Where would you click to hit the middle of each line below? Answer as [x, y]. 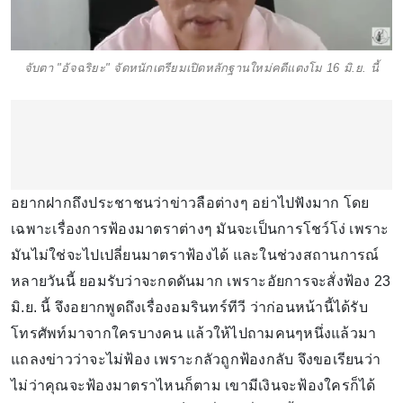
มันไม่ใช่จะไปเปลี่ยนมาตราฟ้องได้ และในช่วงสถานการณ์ [195, 255]
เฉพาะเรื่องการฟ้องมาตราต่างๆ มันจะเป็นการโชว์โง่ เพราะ [200, 229]
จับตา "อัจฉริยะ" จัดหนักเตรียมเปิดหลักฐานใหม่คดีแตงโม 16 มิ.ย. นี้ [201, 68]
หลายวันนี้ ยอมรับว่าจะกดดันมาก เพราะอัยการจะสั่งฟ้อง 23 [201, 282]
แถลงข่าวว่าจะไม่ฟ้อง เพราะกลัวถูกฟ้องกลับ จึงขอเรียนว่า [196, 360]
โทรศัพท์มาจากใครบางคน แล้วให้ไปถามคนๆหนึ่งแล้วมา [194, 334]
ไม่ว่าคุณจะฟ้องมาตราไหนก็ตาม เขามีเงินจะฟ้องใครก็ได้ [193, 386]
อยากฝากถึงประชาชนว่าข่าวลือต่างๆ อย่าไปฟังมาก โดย [190, 203]
